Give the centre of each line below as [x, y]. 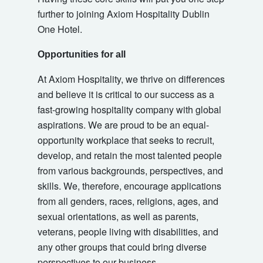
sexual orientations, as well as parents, [118, 217]
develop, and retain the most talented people [130, 156]
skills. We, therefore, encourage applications [129, 186]
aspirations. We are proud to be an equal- [123, 125]
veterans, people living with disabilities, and [128, 232]
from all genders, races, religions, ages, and [128, 201]
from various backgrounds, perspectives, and [130, 171]
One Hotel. [60, 29]
